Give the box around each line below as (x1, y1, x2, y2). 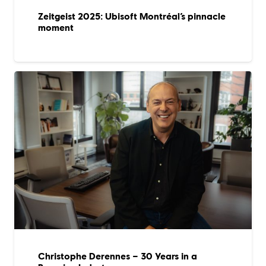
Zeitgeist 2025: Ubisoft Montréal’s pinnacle (38, 10, 226, 22)
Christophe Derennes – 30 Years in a (38, 251, 197, 262)
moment (38, 21, 74, 33)
